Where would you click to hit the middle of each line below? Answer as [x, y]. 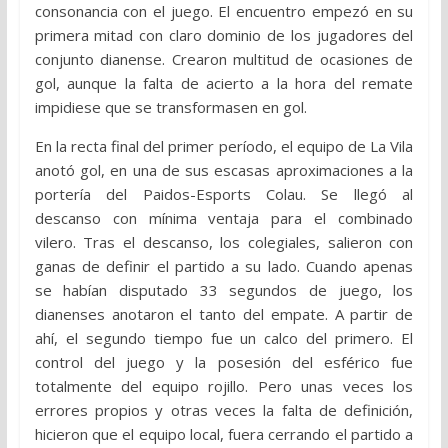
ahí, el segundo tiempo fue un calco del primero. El [224, 338]
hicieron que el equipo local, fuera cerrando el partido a [224, 434]
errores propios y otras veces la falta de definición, [224, 410]
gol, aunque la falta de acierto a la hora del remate [224, 83]
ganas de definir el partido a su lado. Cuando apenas [224, 266]
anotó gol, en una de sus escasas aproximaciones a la [224, 170]
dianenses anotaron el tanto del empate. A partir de [224, 314]
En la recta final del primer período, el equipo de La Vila [224, 146]
